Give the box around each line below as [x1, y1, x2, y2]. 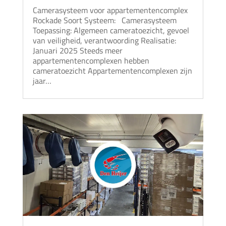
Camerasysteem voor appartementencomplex [32, 4, 188, 17]
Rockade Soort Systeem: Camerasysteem [32, 14, 177, 27]
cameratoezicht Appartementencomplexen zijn [32, 65, 192, 77]
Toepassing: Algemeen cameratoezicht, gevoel [32, 24, 189, 37]
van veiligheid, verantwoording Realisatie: [32, 34, 176, 47]
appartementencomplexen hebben [32, 54, 149, 67]
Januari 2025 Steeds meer [32, 44, 123, 57]
